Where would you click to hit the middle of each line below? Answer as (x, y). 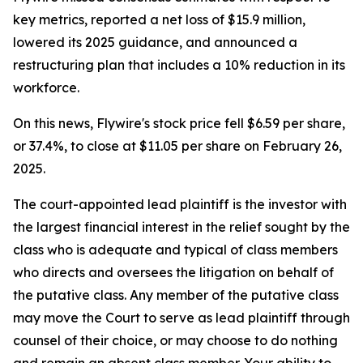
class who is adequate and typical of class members (175, 250)
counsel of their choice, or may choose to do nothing (175, 341)
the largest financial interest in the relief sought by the (181, 227)
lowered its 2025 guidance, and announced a (155, 43)
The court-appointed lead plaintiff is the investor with (180, 205)
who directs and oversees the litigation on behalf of (173, 273)
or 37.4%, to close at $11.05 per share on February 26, (177, 146)
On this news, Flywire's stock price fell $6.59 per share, (179, 124)
